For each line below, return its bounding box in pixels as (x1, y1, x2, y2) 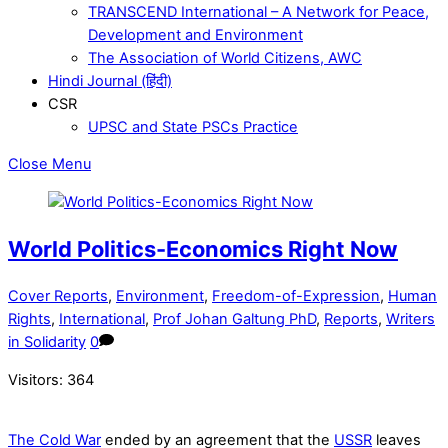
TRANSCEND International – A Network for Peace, (88, 2, 429, 21)
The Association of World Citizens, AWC (88, 48, 362, 67)
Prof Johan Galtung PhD (153, 310, 316, 329)
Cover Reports (8, 287, 108, 306)
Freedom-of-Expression (212, 287, 380, 306)
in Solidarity (8, 333, 86, 352)
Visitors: (8, 370, 63, 389)
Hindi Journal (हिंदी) (48, 71, 172, 90)
